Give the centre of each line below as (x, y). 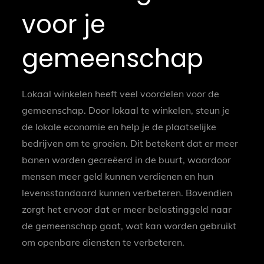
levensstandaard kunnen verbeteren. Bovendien (127, 193)
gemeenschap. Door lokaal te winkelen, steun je (126, 110)
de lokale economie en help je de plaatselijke (119, 127)
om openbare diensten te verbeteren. (103, 242)
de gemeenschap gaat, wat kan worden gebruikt (129, 226)
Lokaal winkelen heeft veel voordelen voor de (121, 94)
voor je (64, 25)
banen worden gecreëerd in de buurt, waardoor (127, 160)
